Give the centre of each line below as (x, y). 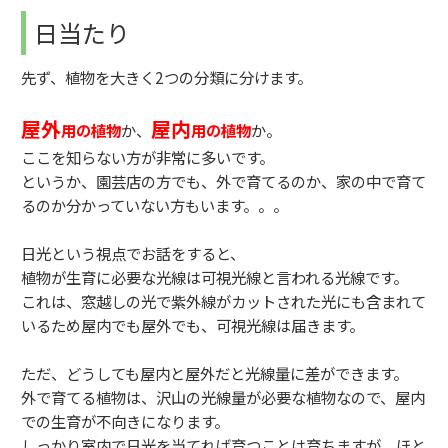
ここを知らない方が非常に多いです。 (147, 156)
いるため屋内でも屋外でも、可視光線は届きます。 (192, 324)
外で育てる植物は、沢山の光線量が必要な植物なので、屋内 (223, 396)
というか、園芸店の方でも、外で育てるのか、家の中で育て (223, 180)
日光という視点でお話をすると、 (133, 252)
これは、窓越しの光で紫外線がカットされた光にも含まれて (223, 300)
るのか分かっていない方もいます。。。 (154, 204)
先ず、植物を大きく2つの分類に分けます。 (166, 76)
